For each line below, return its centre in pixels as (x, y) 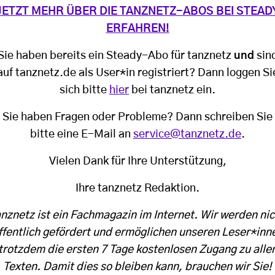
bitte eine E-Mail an (82, 134)
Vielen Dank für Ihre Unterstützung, (137, 161)
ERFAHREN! (137, 29)
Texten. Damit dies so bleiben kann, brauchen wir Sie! (137, 267)
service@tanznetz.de (187, 134)
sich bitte (84, 90)
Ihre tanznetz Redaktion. (137, 188)
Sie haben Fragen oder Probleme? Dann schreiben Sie (137, 117)
